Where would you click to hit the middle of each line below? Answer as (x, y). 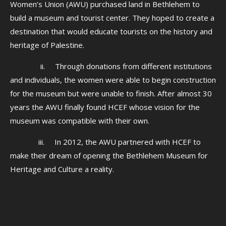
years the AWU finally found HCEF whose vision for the (105, 107)
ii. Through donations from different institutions (111, 66)
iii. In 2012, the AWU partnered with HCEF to (105, 142)
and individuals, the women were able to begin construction (113, 80)
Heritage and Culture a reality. (62, 169)
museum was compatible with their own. (80, 121)
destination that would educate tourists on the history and (111, 31)
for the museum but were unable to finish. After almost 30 (111, 93)
